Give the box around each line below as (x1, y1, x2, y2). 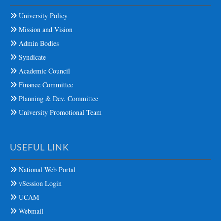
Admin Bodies (17, 38, 59, 48)
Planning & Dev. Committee (17, 93, 98, 103)
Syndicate (17, 52, 46, 62)
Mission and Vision (17, 24, 73, 34)
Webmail (17, 206, 43, 216)
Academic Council (17, 66, 70, 75)
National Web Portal (17, 164, 75, 174)
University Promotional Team (17, 107, 102, 117)
